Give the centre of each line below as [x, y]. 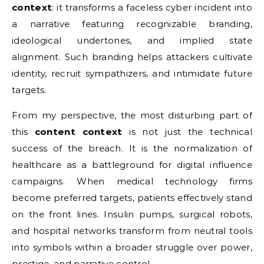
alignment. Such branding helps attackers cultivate [132, 57]
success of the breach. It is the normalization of [132, 148]
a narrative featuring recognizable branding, [132, 24]
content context [78, 132]
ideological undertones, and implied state [132, 40]
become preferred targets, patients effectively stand [132, 198]
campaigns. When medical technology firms [132, 181]
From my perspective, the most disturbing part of [132, 115]
